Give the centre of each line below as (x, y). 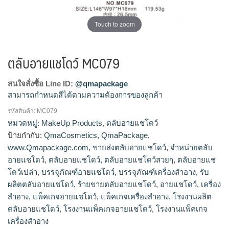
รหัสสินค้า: (22, 111)
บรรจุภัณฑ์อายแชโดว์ (78, 172)
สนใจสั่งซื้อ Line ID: (41, 83)
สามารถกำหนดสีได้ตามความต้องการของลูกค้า (85, 95)
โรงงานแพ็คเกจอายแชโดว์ (108, 209)
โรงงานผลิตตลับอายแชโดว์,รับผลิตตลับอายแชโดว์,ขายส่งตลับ (111, 118)
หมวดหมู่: (25, 123)
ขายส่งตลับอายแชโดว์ (129, 147)
